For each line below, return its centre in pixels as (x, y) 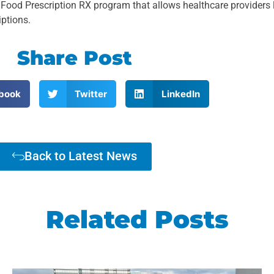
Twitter (91, 94)
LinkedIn (180, 94)
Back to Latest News (81, 156)
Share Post (75, 58)
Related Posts (137, 220)
